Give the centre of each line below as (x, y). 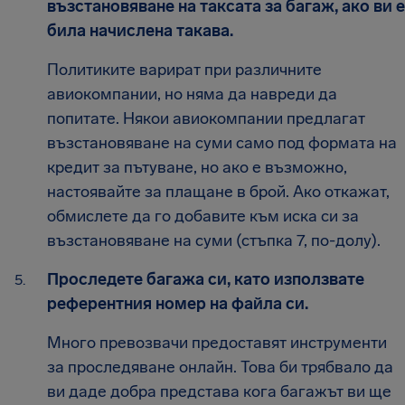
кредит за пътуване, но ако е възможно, (197, 167)
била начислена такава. (140, 30)
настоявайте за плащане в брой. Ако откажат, (218, 191)
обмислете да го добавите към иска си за (203, 216)
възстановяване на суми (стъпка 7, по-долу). (214, 240)
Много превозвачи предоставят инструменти (217, 342)
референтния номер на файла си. (178, 303)
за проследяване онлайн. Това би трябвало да (220, 367)
